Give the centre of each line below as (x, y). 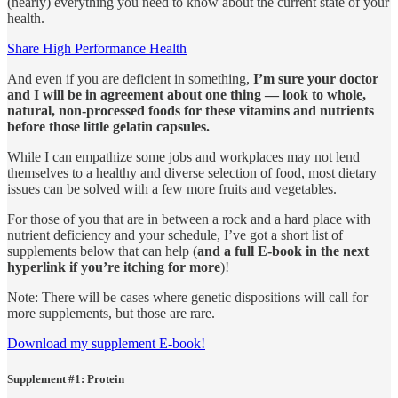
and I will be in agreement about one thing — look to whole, (187, 95)
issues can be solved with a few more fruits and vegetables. (172, 189)
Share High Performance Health (97, 49)
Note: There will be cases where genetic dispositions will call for (187, 298)
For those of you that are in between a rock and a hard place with (189, 219)
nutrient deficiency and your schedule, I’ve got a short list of (175, 235)
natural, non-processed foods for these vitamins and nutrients (191, 111)
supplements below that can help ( (102, 251)
